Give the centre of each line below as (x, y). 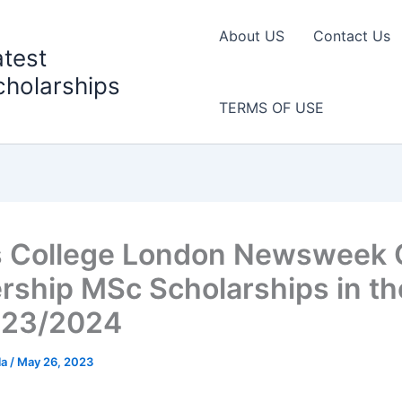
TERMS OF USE (271, 108)
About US (251, 36)
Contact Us (351, 36)
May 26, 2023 (55, 362)
